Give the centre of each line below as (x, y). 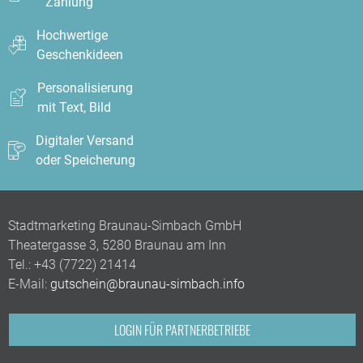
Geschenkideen (80, 55)
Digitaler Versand (85, 141)
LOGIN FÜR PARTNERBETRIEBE (182, 330)
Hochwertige (72, 36)
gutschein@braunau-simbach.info (147, 284)
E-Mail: (29, 284)
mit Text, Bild (74, 108)
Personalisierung (85, 88)
